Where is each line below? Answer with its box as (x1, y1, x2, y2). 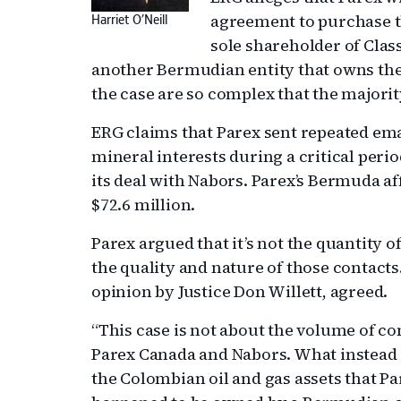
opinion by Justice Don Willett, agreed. (91, 280, 388, 303)
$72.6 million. (91, 193, 196, 216)
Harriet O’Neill (91, 14, 167, 27)
